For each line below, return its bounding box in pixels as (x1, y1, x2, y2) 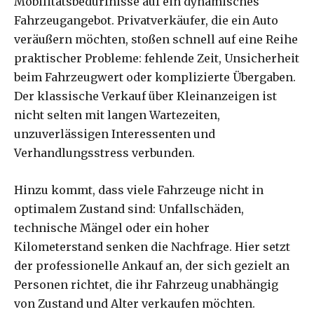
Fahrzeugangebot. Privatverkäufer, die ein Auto (14, 13, 278, 27)
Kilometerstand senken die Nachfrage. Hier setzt (14, 239, 290, 254)
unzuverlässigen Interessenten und (14, 126, 215, 141)
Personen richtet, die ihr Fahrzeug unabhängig (14, 277, 278, 292)
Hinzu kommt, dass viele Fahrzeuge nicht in (14, 182, 264, 197)
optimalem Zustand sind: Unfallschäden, (14, 201, 244, 216)
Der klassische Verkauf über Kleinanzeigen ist (14, 88, 277, 103)
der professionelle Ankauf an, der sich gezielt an (14, 258, 289, 273)
